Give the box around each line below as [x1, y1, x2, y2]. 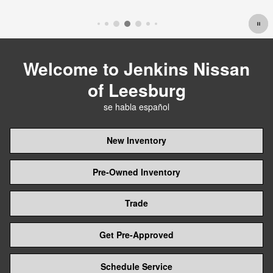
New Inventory [107, 134, 166, 147]
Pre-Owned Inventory [93, 165, 180, 178]
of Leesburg [87, 77, 186, 102]
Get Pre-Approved [99, 229, 174, 241]
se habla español [104, 101, 169, 113]
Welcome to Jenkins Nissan [23, 56, 250, 81]
